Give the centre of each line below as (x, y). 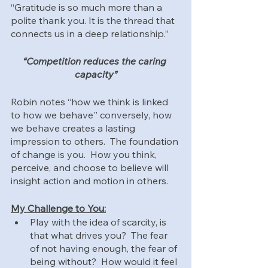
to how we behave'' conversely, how (92, 115)
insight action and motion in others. (89, 180)
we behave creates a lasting (74, 128)
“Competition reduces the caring (96, 61)
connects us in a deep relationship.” (90, 33)
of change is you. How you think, (85, 154)
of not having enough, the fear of (105, 248)
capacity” (96, 74)
